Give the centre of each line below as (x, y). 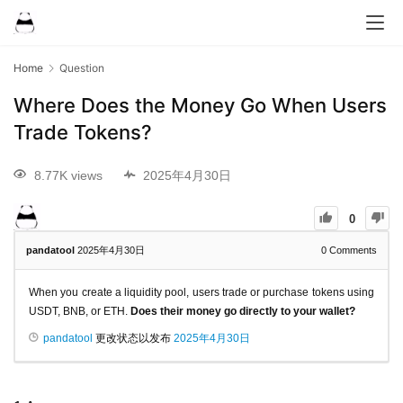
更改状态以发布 (133, 338)
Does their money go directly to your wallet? (243, 311)
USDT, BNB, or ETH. (80, 311)
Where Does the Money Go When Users (200, 106)
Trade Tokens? (83, 133)
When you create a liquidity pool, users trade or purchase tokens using (201, 292)
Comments (352, 250)
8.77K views (68, 175)
